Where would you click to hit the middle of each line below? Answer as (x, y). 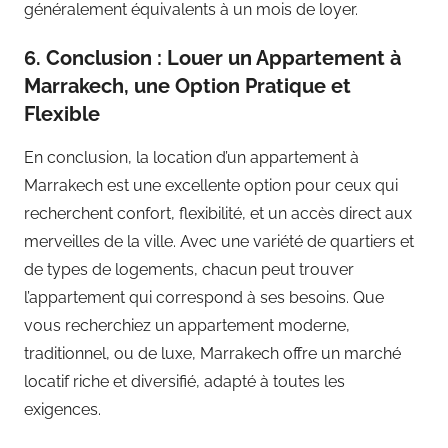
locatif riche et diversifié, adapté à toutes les (184, 381)
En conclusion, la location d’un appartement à (191, 157)
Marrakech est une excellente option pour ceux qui (211, 185)
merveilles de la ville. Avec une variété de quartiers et (219, 241)
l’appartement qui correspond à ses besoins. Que (204, 297)
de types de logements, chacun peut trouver (189, 269)
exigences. (62, 409)
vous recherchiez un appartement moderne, (187, 325)
